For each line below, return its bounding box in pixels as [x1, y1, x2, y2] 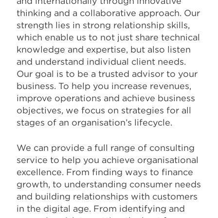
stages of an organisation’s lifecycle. [17, 117, 172, 127]
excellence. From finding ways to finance [17, 167, 193, 177]
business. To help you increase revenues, [17, 81, 191, 91]
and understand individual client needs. [17, 56, 186, 67]
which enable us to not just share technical [17, 32, 200, 42]
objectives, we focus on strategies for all [17, 105, 191, 115]
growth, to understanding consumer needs [17, 179, 201, 189]
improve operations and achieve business [17, 93, 195, 103]
